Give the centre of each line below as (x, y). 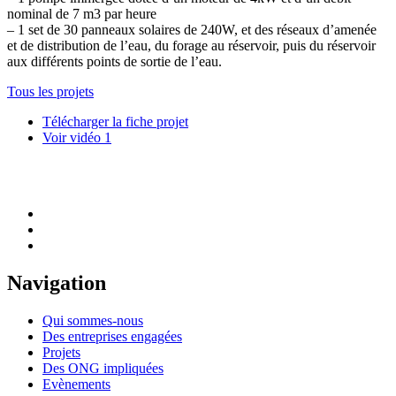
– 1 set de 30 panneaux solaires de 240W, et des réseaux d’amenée (192, 29)
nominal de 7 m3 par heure (82, 13)
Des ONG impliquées (103, 368)
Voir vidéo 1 (77, 137)
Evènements (76, 384)
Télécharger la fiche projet (115, 121)
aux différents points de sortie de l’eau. (114, 61)
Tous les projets (50, 91)
